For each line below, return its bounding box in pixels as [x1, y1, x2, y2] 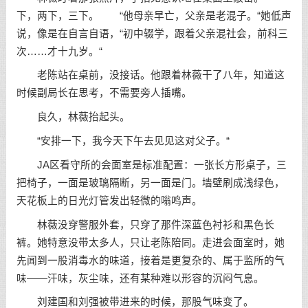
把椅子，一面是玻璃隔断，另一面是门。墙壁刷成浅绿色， [16, 177, 285, 188]
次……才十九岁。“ [16, 45, 102, 57]
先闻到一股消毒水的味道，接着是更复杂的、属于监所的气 [16, 254, 285, 266]
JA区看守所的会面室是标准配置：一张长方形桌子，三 [16, 159, 287, 170]
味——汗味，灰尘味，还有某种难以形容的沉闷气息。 [16, 272, 264, 284]
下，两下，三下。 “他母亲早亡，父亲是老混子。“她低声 [16, 10, 291, 21]
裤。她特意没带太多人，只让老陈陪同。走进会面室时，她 [16, 236, 285, 248]
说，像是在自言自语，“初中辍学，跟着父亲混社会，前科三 [16, 27, 288, 39]
